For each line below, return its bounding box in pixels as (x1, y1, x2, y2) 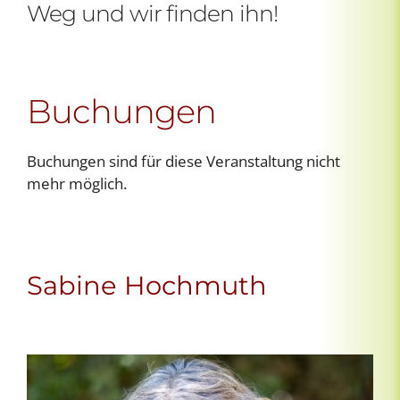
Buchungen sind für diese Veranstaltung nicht (27, 150, 340, 171)
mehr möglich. (27, 172, 127, 194)
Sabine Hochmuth (27, 269, 267, 301)
